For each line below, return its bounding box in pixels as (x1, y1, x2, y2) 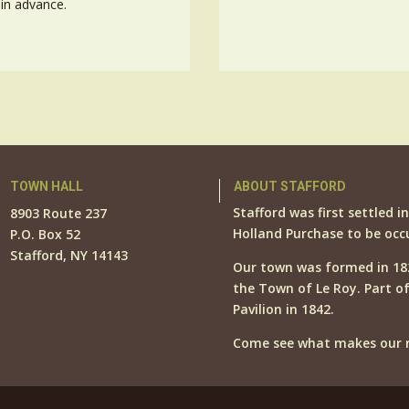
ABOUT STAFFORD (234, 178, 347, 194)
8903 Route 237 (9, 204, 107, 222)
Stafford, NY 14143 (9, 246, 128, 264)
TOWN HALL (9, 178, 83, 194)
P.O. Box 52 (9, 225, 80, 243)
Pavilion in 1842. (233, 299, 335, 318)
